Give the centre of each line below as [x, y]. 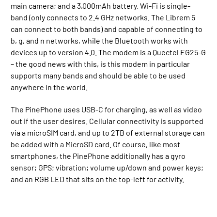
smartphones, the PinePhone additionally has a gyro [98, 156]
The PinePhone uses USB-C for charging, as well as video [107, 109]
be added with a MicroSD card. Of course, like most [96, 144]
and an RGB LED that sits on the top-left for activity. [98, 179]
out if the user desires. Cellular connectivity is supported [107, 121]
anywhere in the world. [49, 87]
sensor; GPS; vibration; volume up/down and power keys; [107, 168]
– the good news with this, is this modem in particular [101, 64]
